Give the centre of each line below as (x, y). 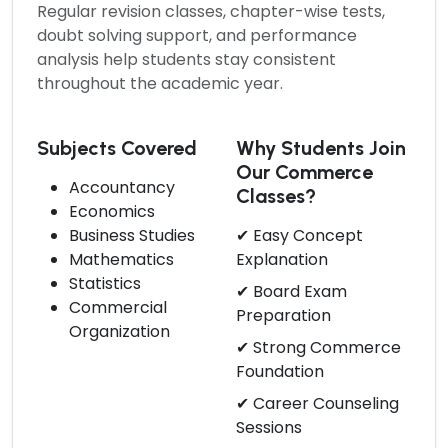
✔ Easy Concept (299, 235)
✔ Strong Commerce (318, 347)
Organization (119, 331)
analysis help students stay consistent (186, 59)
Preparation (283, 315)
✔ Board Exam (291, 291)
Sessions (269, 427)
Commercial (118, 307)
